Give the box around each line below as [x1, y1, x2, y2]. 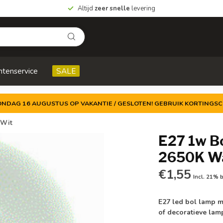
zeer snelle [95, 4, 130, 13]
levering [130, 4, 155, 13]
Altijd [78, 4, 95, 13]
